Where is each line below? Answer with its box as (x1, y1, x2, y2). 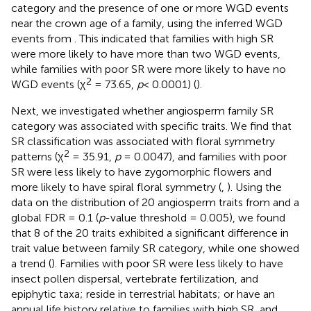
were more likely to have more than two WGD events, (11, 47, 280, 60)
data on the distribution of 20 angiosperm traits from (11, 195, 273, 209)
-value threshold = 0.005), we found (105, 210, 285, 224)
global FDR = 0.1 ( (11, 210, 99, 224)
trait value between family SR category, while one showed (11, 241, 299, 255)
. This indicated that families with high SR (74, 31, 274, 45)
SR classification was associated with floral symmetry (11, 134, 275, 148)
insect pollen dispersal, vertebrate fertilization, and (11, 271, 258, 285)
